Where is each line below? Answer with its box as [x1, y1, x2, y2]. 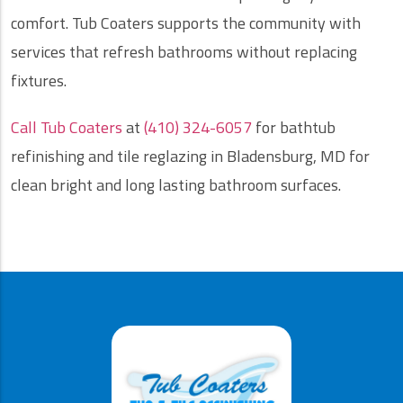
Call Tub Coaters [11, 115, 122, 140]
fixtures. [11, 68, 67, 94]
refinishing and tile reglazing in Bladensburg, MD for [11, 144, 370, 169]
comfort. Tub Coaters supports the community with [11, 11, 361, 36]
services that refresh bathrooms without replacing [11, 40, 357, 65]
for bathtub [252, 115, 336, 140]
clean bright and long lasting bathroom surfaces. [11, 173, 341, 198]
